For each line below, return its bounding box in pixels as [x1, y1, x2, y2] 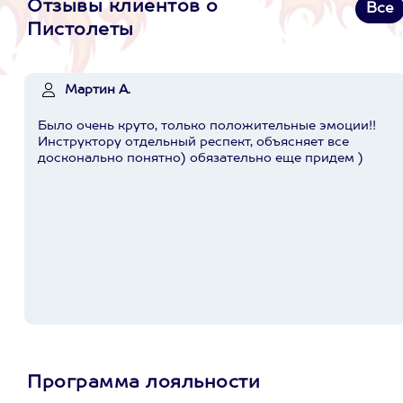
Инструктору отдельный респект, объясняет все [38, 136, 349, 148]
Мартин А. [65, 84, 130, 96]
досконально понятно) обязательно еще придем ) [38, 152, 363, 165]
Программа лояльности [27, 374, 260, 392]
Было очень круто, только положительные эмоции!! [38, 120, 376, 132]
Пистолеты [27, 22, 134, 40]
